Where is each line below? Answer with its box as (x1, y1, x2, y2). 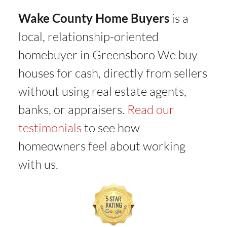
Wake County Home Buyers (18, 10, 169, 25)
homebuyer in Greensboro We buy (18, 47, 198, 62)
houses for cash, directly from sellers (18, 65, 207, 81)
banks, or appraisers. (18, 101, 127, 117)
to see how (81, 120, 140, 135)
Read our (127, 101, 174, 117)
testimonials (18, 120, 82, 135)
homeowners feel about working (18, 138, 185, 154)
